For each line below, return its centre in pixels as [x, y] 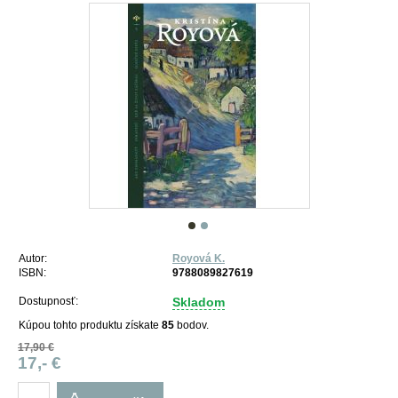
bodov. [191, 325]
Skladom [199, 302]
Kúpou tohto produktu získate [90, 325]
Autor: [33, 259]
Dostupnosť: [48, 301]
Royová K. [199, 259]
